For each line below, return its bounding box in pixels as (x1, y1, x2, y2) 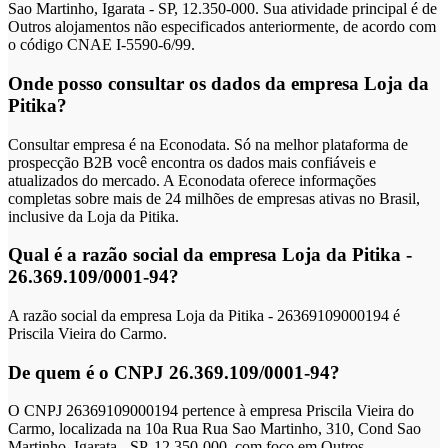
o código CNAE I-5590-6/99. (8, 36, 195, 54)
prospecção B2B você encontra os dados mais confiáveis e (8, 153, 376, 171)
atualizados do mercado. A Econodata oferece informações (8, 171, 376, 189)
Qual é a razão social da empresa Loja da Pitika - (8, 244, 412, 266)
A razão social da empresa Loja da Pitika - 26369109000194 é (8, 307, 400, 325)
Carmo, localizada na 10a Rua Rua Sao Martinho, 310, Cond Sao (8, 420, 421, 438)
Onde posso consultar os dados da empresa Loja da (8, 72, 429, 94)
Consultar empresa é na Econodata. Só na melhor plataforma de (8, 135, 408, 153)
